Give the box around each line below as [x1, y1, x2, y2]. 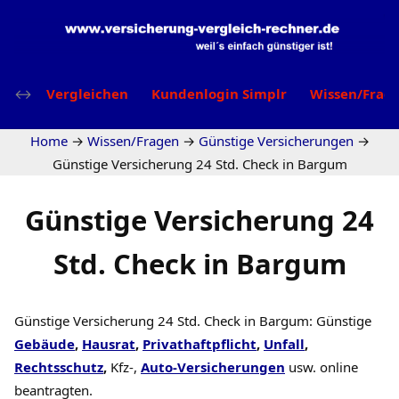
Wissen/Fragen [86, 131, 179, 150]
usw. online [289, 357, 358, 376]
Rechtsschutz [14, 357, 103, 376]
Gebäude [14, 334, 75, 353]
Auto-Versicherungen [141, 357, 285, 376]
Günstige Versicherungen [198, 131, 354, 150]
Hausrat [82, 334, 135, 353]
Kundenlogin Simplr [151, 84, 287, 102]
